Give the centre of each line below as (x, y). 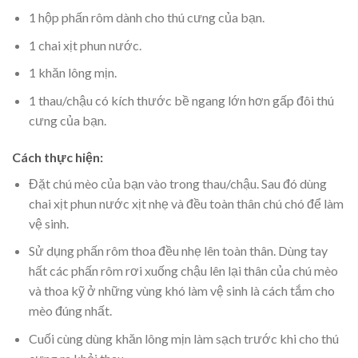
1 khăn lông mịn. (72, 73)
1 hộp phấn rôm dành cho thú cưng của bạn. (146, 18)
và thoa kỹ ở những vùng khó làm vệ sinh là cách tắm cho (181, 291)
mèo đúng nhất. (70, 311)
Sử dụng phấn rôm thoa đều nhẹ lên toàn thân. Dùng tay (178, 251)
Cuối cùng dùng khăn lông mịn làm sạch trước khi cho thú (183, 338)
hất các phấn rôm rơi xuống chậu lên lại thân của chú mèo (183, 271)
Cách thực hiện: (58, 157)
